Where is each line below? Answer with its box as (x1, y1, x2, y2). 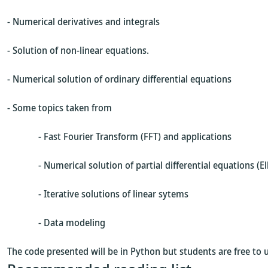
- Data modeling (7, 216, 105, 229)
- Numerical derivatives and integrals (7, 15, 160, 28)
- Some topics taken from (7, 101, 112, 114)
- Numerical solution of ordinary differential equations (7, 72, 232, 86)
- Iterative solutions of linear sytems (7, 187, 188, 200)
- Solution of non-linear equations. (7, 44, 149, 57)
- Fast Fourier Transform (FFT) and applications (7, 130, 232, 143)
